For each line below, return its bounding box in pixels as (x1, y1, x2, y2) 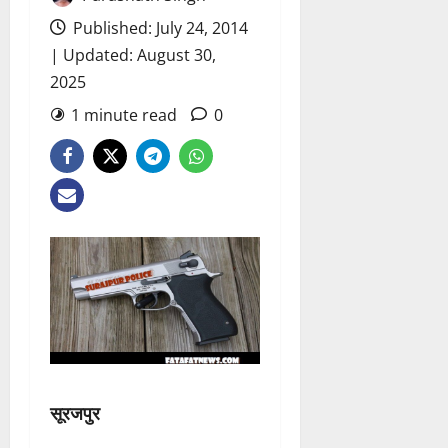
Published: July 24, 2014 (69, 17, 248, 40)
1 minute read (71, 104, 177, 127)
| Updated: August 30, (50, 44, 216, 67)
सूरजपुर (50, 400, 100, 425)
